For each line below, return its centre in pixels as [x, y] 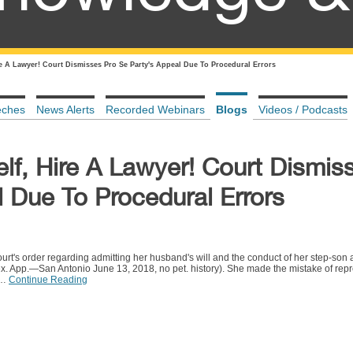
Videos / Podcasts [303, 110]
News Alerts [65, 110]
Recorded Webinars [155, 110]
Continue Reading [48, 280]
